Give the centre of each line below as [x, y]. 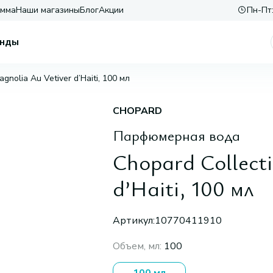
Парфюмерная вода [176, 135]
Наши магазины [48, 10]
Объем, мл [136, 246]
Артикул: [133, 221]
